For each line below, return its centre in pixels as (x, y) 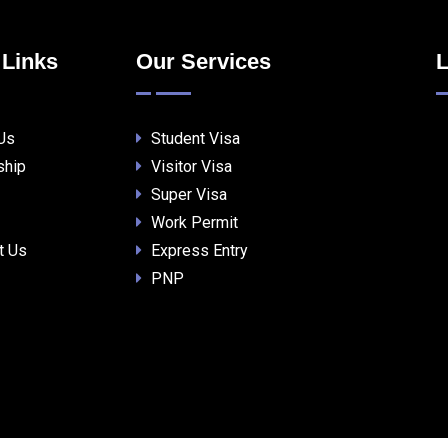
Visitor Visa (189, 166)
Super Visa (187, 194)
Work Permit (192, 222)
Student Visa (193, 138)
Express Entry (197, 250)
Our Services (203, 61)
